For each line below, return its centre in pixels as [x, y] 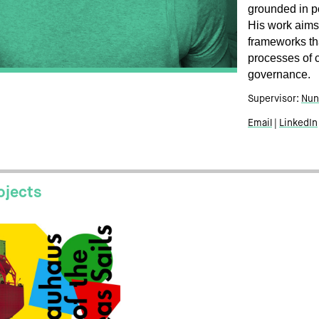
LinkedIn [298, 124]
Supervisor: [274, 99]
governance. [279, 74]
